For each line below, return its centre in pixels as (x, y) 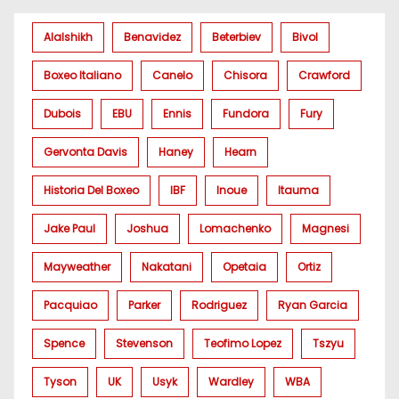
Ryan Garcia (313, 305)
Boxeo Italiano (82, 76)
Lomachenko (235, 229)
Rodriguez (219, 305)
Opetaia (244, 267)
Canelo (172, 76)
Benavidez (152, 37)
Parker (144, 305)
